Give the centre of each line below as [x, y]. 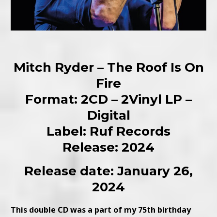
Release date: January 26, [108, 171]
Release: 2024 [108, 147]
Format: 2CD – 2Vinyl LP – [108, 100]
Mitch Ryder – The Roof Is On [108, 68]
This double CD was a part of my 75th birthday [101, 210]
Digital [108, 116]
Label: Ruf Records [108, 132]
